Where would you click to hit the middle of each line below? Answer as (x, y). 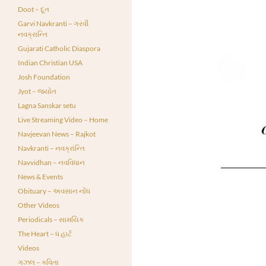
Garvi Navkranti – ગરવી (53, 23)
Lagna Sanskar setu (47, 105)
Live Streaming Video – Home (63, 120)
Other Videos (39, 205)
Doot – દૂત (34, 9)
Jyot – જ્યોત (37, 91)
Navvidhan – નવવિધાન (51, 162)
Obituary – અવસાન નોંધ (54, 191)
